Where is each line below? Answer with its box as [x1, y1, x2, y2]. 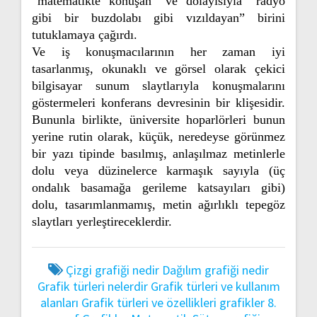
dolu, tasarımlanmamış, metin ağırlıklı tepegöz [32, 197, 285, 212]
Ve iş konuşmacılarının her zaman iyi [32, 45, 285, 59]
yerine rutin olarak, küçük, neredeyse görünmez [32, 129, 285, 144]
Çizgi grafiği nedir [66, 262, 159, 278]
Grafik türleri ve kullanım [150, 278, 280, 294]
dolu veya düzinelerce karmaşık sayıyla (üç [32, 163, 285, 178]
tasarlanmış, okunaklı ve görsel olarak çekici [32, 62, 285, 76]
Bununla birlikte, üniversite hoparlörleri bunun [32, 113, 285, 127]
